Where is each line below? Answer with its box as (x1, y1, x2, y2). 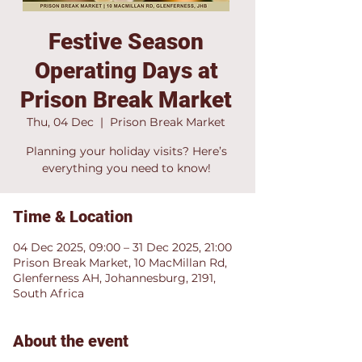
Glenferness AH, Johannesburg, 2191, (13, 271, 216, 285)
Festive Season (48, 28, 204, 55)
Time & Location (13, 207, 133, 226)
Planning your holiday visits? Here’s (25, 144, 227, 158)
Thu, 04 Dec (27, 115, 94, 129)
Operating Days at (34, 57, 218, 84)
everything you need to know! (41, 161, 211, 175)
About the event (13, 331, 128, 351)
